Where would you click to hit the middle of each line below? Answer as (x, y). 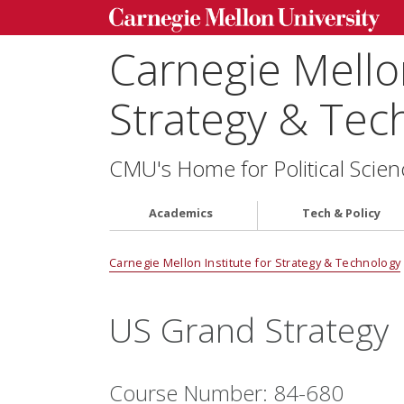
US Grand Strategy (248, 329)
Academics (181, 212)
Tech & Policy (342, 212)
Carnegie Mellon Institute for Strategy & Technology (255, 263)
